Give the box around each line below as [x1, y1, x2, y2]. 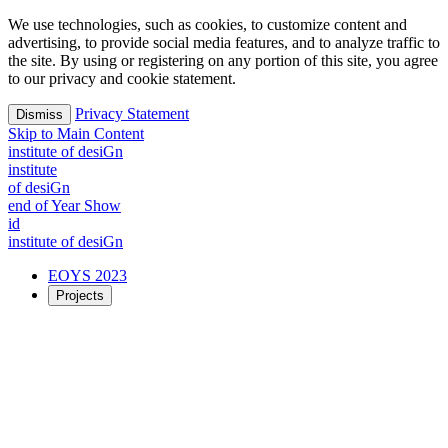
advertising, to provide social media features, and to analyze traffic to [8, 34, 440, 51]
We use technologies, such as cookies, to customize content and [8, 16, 407, 33]
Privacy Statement [75, 105, 189, 122]
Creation [88, 424, 142, 442]
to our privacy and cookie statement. [8, 70, 236, 87]
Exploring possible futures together [48, 372, 268, 390]
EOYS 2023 [48, 267, 127, 284]
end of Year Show [8, 197, 121, 214]
